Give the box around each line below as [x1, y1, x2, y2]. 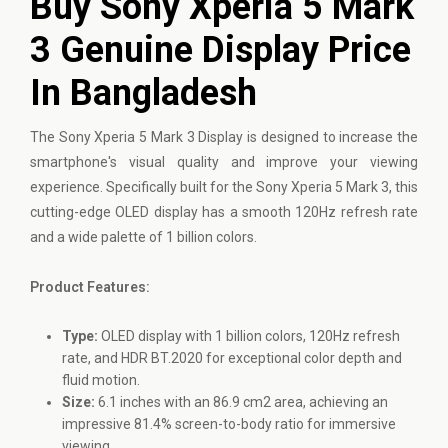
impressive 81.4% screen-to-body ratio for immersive [62, 416, 396, 432]
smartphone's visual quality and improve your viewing [30, 154, 418, 170]
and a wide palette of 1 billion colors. [30, 229, 257, 245]
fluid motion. [62, 372, 140, 388]
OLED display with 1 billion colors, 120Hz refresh [98, 328, 400, 344]
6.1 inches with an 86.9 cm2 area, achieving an [95, 394, 388, 410]
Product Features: [30, 279, 150, 295]
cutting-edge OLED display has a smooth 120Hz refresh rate [30, 204, 418, 220]
